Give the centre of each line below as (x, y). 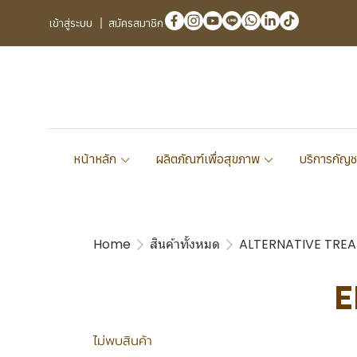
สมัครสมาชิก (136, 23)
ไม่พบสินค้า (123, 341)
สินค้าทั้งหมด (185, 244)
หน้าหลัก (96, 159)
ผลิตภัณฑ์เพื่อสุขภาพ (209, 159)
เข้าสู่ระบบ (71, 23)
